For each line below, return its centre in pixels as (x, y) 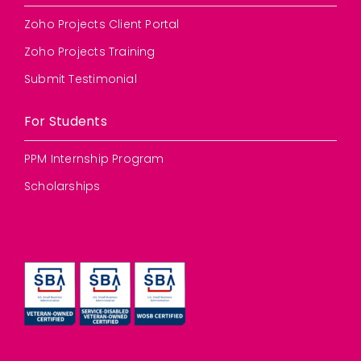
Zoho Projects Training (89, 52)
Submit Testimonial (80, 79)
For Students (65, 122)
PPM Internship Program (94, 159)
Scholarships (62, 187)
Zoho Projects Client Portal (102, 25)
